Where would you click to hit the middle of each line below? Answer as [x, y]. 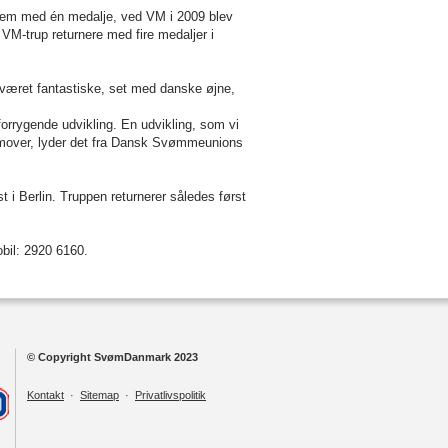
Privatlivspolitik [170, 395]
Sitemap [99, 395]
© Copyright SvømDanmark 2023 [112, 357]
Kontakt [45, 395]
